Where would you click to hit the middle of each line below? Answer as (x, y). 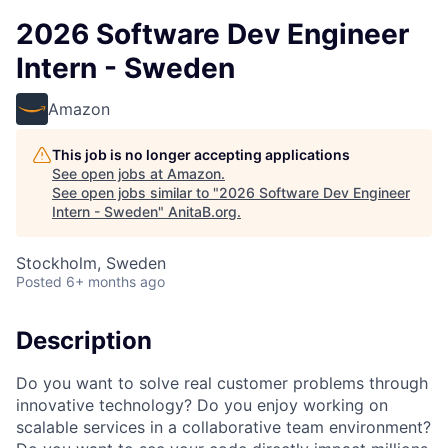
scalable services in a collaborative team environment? (223, 426)
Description (84, 340)
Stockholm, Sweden (91, 263)
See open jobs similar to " (135, 192)
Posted (39, 281)
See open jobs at (109, 173)
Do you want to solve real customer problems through (222, 382)
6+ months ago (115, 281)
